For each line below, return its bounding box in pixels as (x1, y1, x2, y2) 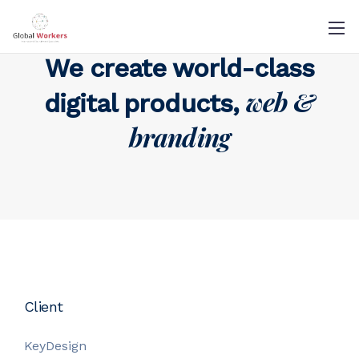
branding (129, 119, 230, 154)
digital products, (44, 88, 246, 119)
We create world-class (44, 53, 315, 83)
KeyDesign (24, 338, 87, 353)
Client (24, 298, 63, 315)
